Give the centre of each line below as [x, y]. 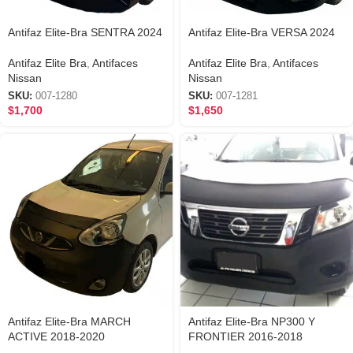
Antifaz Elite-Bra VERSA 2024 [262, 32]
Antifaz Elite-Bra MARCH [69, 322]
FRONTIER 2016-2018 [245, 337]
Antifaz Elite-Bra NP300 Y [252, 322]
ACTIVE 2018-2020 [56, 337]
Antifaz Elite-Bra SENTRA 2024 [85, 32]
